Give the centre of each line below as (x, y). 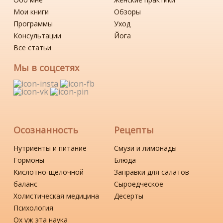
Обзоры (127, 11)
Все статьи (33, 47)
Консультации (38, 35)
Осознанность (46, 130)
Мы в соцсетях (47, 67)
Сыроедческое (139, 184)
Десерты (129, 196)
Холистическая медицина (56, 196)
